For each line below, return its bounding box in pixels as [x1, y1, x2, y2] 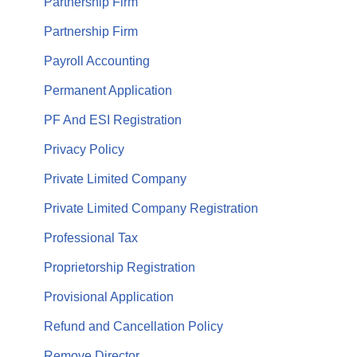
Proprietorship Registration [44, 260, 195, 274]
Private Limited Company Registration [44, 201, 258, 215]
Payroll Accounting [44, 53, 150, 68]
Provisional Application [44, 289, 174, 304]
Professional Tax [44, 230, 138, 245]
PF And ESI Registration [44, 112, 182, 127]
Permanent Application [44, 83, 172, 97]
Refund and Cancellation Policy [44, 319, 223, 333]
